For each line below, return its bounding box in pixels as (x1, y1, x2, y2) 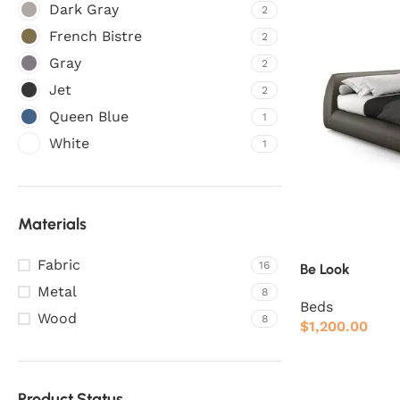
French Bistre (49, 28, 142, 45)
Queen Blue (49, 108, 129, 125)
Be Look (300, 260, 350, 278)
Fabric (37, 256, 80, 273)
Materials (18, 214, 87, 234)
